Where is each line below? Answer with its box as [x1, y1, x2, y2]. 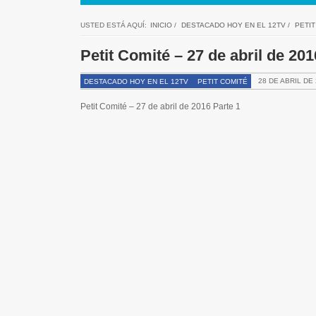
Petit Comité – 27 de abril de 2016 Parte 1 [80, 101, 241, 111]
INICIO [150, 20, 172, 29]
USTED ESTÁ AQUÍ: [80, 20, 147, 29]
